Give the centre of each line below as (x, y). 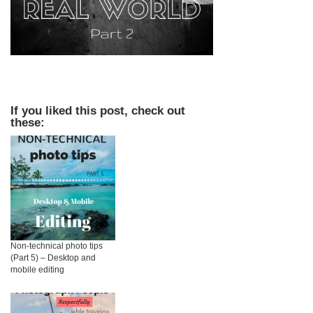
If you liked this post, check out (98, 110)
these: (28, 122)
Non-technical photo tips (57, 246)
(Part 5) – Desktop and (53, 258)
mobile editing (37, 270)
